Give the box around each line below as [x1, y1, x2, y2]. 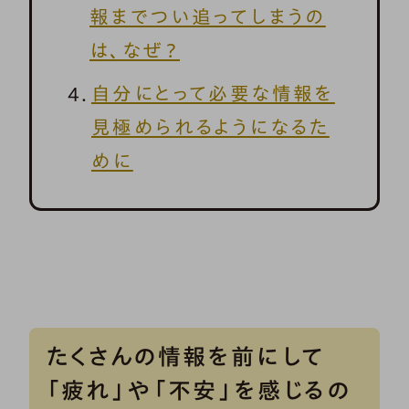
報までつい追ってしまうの [89, 6, 326, 26]
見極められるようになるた [90, 118, 330, 137]
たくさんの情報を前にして [45, 345, 325, 369]
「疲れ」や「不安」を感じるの [45, 379, 351, 403]
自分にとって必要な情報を [90, 84, 335, 103]
